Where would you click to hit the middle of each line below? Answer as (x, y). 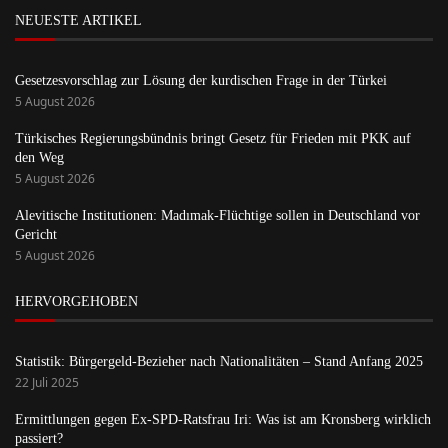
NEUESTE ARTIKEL (78, 21)
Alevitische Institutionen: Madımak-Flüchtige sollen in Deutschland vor (217, 216)
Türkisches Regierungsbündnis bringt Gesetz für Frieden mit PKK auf (213, 139)
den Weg (39, 158)
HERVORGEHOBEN (76, 302)
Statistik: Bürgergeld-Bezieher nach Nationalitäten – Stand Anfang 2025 (219, 362)
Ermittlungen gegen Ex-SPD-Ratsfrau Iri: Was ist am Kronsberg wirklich (223, 420)
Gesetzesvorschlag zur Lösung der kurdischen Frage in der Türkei (201, 81)
